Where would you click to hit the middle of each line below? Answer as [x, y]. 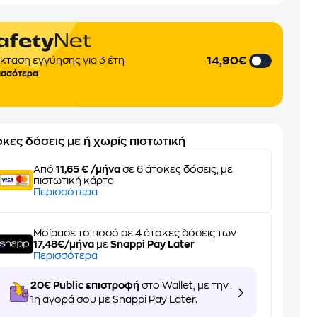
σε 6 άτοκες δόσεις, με [177, 169]
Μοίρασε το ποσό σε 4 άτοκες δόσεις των [135, 233]
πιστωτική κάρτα [74, 180]
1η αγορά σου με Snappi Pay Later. [114, 299]
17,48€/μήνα [64, 244]
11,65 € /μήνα [88, 169]
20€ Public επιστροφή [85, 285]
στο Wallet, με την [184, 285]
